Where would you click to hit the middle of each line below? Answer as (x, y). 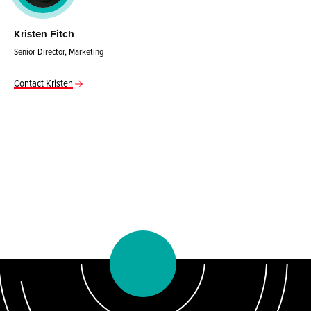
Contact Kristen (44, 83)
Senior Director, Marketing (59, 52)
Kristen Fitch (44, 34)
